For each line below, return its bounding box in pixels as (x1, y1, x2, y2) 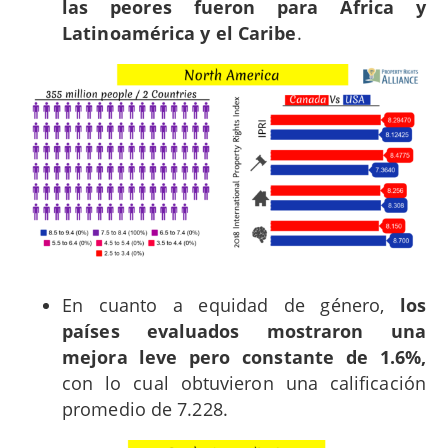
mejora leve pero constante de (62, 345, 368, 370)
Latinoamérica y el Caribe (62, 20, 297, 45)
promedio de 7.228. (62, 397, 228, 422)
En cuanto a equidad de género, (62, 293, 400, 318)
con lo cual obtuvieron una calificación (62, 371, 426, 396)
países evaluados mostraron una (62, 319, 426, 344)
